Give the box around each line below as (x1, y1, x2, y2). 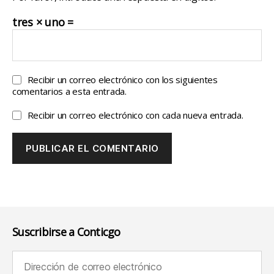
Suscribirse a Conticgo (12, 224, 120, 240)
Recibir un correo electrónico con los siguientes (27, 73, 218, 86)
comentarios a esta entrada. (12, 85, 127, 98)
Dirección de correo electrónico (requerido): (12, 251, 180, 264)
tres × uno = (12, 15, 73, 30)
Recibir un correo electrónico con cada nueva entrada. (27, 109, 243, 122)
